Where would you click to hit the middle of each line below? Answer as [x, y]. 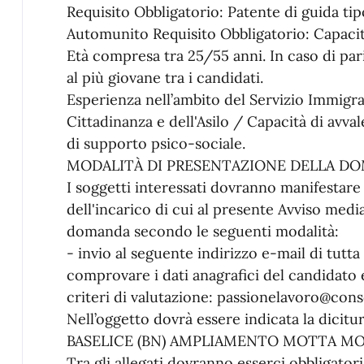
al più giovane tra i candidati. [165, 77]
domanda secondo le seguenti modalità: [202, 231]
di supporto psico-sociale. [156, 143]
